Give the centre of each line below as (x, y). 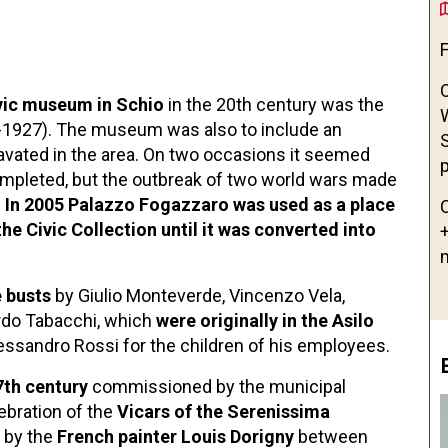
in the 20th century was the (274, 104)
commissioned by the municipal (217, 386)
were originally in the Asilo (265, 320)
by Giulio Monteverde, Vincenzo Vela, (198, 295)
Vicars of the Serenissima (223, 411)
